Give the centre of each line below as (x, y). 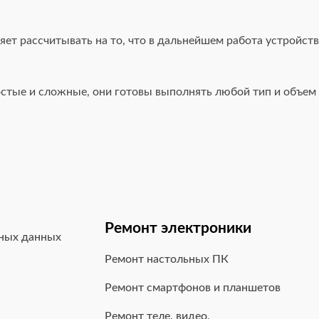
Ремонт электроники (178, 229)
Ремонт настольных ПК (167, 260)
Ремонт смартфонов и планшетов (193, 288)
